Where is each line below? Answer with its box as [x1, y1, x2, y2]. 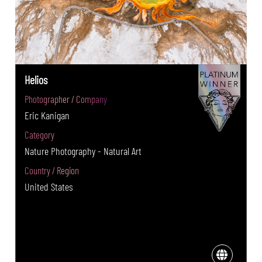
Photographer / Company [25, 92, 108, 105]
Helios [25, 72, 48, 87]
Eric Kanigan [25, 108, 70, 122]
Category [25, 128, 55, 140]
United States [25, 180, 74, 193]
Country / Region [25, 164, 80, 176]
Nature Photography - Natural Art [25, 144, 142, 157]
